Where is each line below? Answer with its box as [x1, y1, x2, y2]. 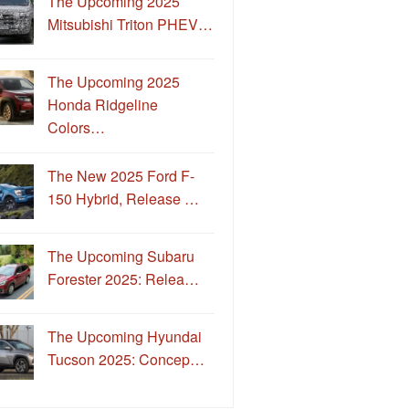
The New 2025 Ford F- [47, 164, 194, 186]
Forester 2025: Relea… [47, 267, 199, 289]
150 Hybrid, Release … [47, 187, 199, 209]
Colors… [47, 116, 105, 138]
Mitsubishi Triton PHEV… [47, 13, 213, 35]
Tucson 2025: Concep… [47, 348, 204, 370]
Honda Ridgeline [47, 93, 158, 115]
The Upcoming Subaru [47, 245, 194, 267]
